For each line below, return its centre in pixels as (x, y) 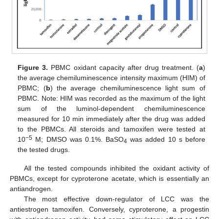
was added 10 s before (166, 139)
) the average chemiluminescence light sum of (128, 88)
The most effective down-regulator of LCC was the (116, 199)
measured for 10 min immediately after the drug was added (111, 119)
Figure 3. (33, 67)
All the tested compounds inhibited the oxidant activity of (116, 168)
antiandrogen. (31, 188)
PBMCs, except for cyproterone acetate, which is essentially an (109, 178)
